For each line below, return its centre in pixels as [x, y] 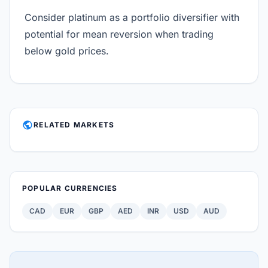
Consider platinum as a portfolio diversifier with [132, 17]
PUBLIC [28, 125]
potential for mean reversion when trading [119, 34]
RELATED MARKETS [74, 125]
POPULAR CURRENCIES [70, 188]
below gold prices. [67, 51]
